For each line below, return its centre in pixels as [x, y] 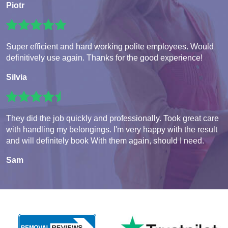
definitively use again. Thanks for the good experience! [104, 58]
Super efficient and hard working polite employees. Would [110, 47]
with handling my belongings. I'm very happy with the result [112, 130]
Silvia [17, 77]
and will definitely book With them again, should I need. [105, 141]
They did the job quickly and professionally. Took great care [112, 119]
